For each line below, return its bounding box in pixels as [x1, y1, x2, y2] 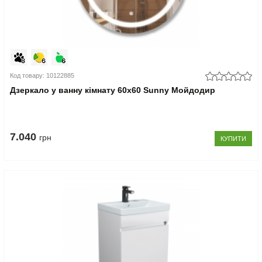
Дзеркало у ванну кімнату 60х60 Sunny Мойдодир [10, 85, 216, 95]
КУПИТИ [220, 135, 246, 142]
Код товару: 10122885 [10, 72, 75, 79]
